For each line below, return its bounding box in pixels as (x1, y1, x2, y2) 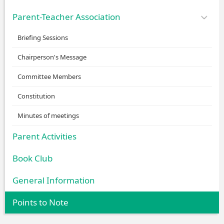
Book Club (12, 152, 52, 164)
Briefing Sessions (17, 33, 68, 42)
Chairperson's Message (17, 52, 86, 61)
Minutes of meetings (17, 111, 79, 120)
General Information (12, 174, 95, 186)
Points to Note (12, 196, 68, 208)
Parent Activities (12, 130, 76, 142)
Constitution (17, 91, 55, 100)
